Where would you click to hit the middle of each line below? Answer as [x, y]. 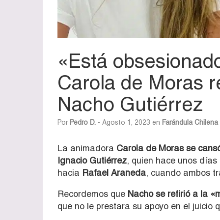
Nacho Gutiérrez [130, 104]
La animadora [87, 148]
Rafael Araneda [113, 172]
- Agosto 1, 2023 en [129, 122]
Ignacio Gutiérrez [92, 160]
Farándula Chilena [190, 122]
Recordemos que [93, 193]
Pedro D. [83, 122]
